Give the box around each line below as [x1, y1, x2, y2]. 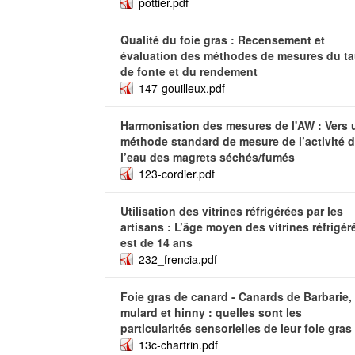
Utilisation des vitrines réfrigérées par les [120, 203, 343, 219]
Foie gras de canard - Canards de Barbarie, [120, 288, 352, 304]
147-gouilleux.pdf [139, 80, 225, 96]
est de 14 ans [120, 235, 193, 250]
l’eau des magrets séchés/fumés [120, 149, 295, 165]
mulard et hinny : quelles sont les [120, 304, 302, 320]
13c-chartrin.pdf [139, 337, 218, 353]
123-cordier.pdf [139, 166, 215, 181]
